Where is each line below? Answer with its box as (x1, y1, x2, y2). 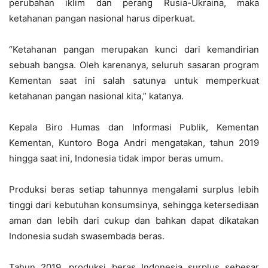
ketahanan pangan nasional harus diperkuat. (9, 13, 195, 25)
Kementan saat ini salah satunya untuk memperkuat (9, 75, 259, 87)
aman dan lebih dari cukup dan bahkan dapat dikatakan (9, 215, 259, 227)
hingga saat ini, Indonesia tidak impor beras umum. (9, 153, 223, 165)
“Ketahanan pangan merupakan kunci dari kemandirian (9, 44, 259, 56)
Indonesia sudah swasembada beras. (9, 230, 165, 242)
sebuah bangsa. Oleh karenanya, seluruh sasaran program (9, 59, 259, 71)
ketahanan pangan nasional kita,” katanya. (9, 90, 184, 102)
